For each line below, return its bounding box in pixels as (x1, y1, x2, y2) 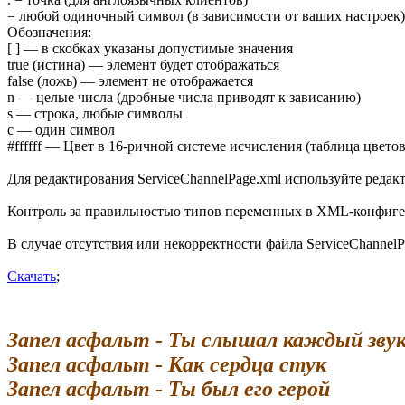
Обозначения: (7, 24, 91, 41)
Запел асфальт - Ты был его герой (7, 377, 330, 401)
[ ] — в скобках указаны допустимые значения (7, 41, 293, 57)
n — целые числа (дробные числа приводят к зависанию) (7, 89, 361, 106)
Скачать (7, 268, 56, 285)
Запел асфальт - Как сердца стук (7, 353, 326, 377)
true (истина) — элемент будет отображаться (7, 57, 279, 73)
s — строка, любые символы (7, 106, 183, 122)
